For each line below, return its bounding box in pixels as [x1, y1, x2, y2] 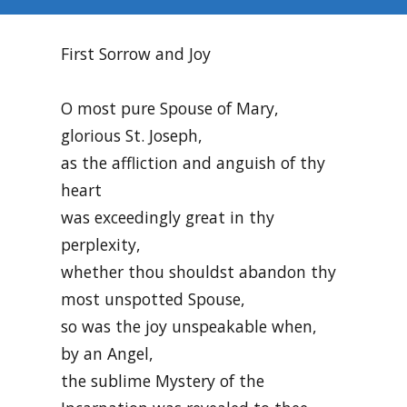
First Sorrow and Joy [61, 42, 212, 65]
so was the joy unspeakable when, [61, 315, 318, 338]
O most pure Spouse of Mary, [61, 97, 280, 120]
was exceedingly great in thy [61, 206, 275, 229]
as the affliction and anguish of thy [61, 152, 326, 174]
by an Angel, [61, 342, 154, 365]
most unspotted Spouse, [61, 288, 246, 311]
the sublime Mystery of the [61, 370, 265, 392]
